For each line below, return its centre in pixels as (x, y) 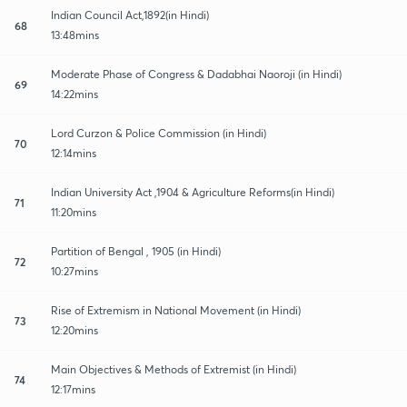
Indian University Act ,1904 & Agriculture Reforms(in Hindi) (193, 192)
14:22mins (74, 94)
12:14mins (74, 153)
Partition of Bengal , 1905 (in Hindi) (136, 251)
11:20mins (74, 212)
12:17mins (73, 389)
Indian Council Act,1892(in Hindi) (130, 15)
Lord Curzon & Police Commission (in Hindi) (159, 133)
